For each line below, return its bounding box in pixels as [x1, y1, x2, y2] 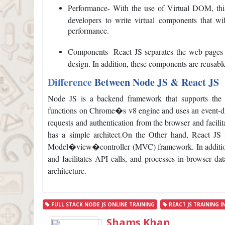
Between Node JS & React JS [92, 75, 219, 90]
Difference [48, 75, 92, 90]
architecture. [48, 165, 87, 176]
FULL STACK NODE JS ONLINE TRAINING [50, 201, 155, 208]
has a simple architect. [48, 129, 122, 140]
